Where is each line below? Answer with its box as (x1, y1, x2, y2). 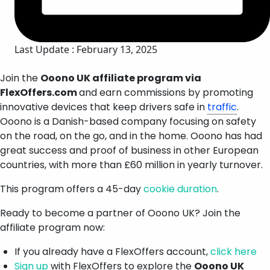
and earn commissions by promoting (79, 85, 253, 99)
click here (210, 244, 257, 259)
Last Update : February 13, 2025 (14, 42, 157, 56)
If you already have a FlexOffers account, (14, 244, 210, 259)
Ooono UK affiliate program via (40, 71, 201, 85)
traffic (207, 99, 237, 114)
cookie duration (143, 181, 217, 196)
